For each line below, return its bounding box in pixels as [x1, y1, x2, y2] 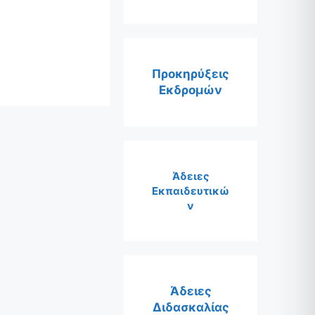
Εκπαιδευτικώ [152, 184, 229, 198]
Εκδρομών [159, 83, 222, 97]
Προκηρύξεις [152, 67, 229, 81]
